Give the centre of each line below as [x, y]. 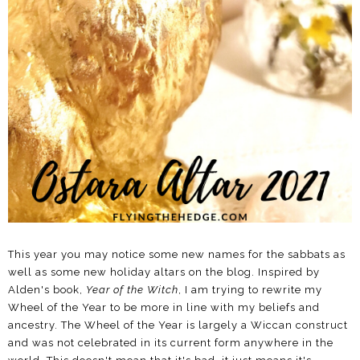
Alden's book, [47, 290]
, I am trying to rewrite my [250, 290]
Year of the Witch [132, 290]
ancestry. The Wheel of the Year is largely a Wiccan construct [178, 325]
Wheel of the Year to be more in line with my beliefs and [164, 308]
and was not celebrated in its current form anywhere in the [171, 343]
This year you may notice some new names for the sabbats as [177, 255]
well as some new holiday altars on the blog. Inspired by [164, 272]
